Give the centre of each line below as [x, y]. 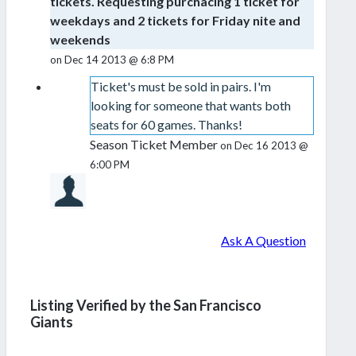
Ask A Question [263, 241]
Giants [52, 322]
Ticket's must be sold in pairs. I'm [180, 87]
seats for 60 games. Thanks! [166, 125]
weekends [80, 40]
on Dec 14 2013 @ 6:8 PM [112, 60]
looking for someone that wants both [190, 106]
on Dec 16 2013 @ [264, 146]
